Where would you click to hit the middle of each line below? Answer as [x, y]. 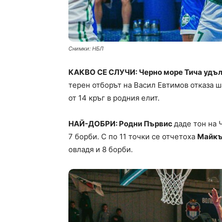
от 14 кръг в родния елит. [114, 98]
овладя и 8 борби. [101, 150]
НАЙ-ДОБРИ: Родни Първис [121, 124]
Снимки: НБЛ [86, 49]
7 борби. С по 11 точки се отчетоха [133, 137]
